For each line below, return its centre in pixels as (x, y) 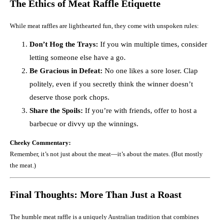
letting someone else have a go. (78, 58)
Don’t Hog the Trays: (64, 44)
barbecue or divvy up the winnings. (84, 124)
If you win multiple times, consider (153, 44)
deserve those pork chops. (69, 97)
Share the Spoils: (56, 111)
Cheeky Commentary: (40, 143)
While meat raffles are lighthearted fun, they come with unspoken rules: (104, 26)
